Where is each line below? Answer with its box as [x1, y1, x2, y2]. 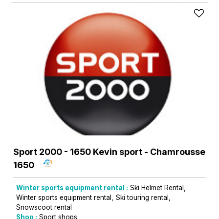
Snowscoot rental [16, 203, 72, 211]
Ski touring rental [116, 193, 169, 201]
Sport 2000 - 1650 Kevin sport [13, 146, 142, 157]
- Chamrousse [142, 146, 205, 157]
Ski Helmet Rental [130, 183, 184, 192]
